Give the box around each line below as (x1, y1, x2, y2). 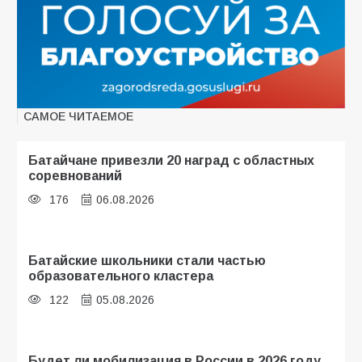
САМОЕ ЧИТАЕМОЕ (23, 110, 133, 124)
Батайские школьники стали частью (28, 253, 266, 268)
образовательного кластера (28, 268, 213, 284)
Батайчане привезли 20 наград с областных (28, 153, 314, 168)
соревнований (28, 168, 122, 183)
